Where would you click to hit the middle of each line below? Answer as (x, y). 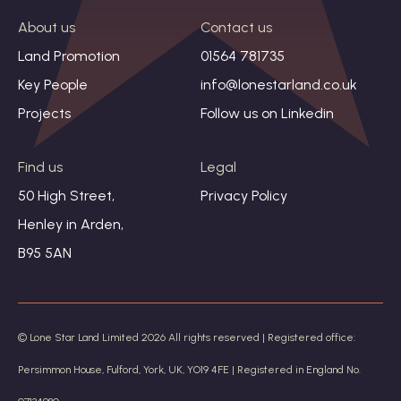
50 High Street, (66, 195)
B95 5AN (45, 252)
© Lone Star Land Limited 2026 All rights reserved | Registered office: (187, 337)
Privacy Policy (244, 195)
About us (47, 27)
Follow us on (241, 113)
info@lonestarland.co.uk (279, 84)
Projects (44, 113)
